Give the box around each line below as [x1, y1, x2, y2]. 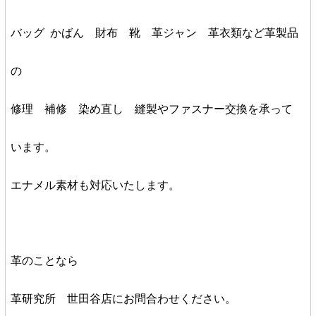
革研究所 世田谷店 [10, 293, 112, 305]
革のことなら [10, 255, 78, 267]
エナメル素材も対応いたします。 [10, 179, 180, 191]
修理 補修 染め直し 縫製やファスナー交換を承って [10, 103, 293, 115]
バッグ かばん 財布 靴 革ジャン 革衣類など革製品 [10, 27, 298, 39]
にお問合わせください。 [111, 293, 236, 305]
